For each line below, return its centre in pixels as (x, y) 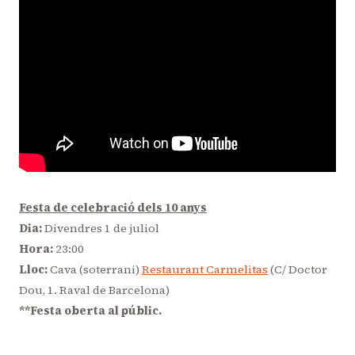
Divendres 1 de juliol (102, 228)
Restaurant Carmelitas (205, 269)
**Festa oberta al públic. (90, 310)
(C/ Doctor (298, 269)
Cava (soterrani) (96, 269)
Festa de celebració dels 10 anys (113, 207)
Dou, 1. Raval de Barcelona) (94, 290)
